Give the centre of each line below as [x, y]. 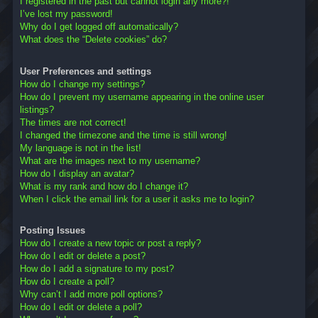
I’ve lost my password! [66, 14]
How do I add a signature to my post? [97, 269]
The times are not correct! [73, 122]
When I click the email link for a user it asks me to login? [137, 199]
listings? [37, 109]
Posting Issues [53, 231]
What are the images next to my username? [110, 160]
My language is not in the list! [81, 148]
